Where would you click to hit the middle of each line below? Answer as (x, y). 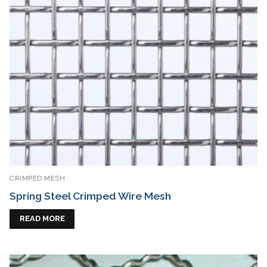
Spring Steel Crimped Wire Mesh (90, 195)
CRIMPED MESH (37, 178)
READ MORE (42, 219)
